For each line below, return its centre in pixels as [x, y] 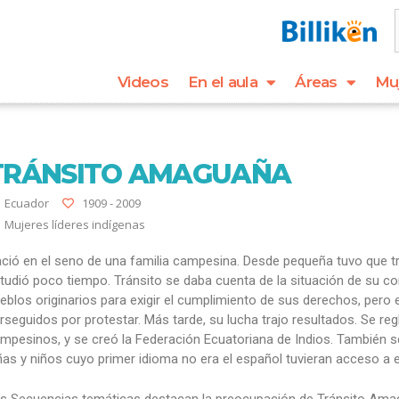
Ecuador [27, 203]
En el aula [222, 82]
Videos [143, 82]
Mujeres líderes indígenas [75, 224]
